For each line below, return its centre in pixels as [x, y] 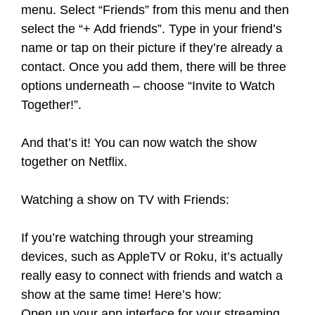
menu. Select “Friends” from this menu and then [155, 10]
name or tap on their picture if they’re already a [152, 48]
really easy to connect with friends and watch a [152, 276]
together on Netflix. [74, 162]
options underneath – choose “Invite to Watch [148, 86]
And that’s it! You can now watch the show [139, 143]
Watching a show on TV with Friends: [125, 200]
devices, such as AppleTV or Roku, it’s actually [152, 257]
